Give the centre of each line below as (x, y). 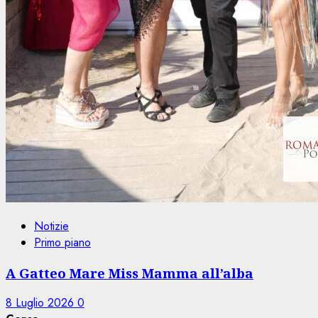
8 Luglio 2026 (42, 303)
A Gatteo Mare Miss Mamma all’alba (130, 273)
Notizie (51, 226)
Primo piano (62, 242)
